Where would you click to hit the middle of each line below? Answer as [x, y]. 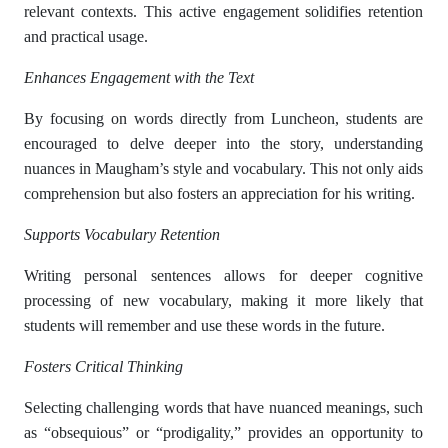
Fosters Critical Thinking [103, 366]
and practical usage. [86, 36]
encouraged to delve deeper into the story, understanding [224, 143]
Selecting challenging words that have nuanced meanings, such [224, 407]
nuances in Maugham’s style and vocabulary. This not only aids [224, 168]
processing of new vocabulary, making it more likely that [224, 300]
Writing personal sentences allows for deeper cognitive [224, 275]
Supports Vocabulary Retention [122, 234]
